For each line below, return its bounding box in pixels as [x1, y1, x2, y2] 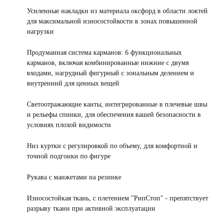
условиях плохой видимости [27, 121, 111, 129]
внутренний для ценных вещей [27, 79, 119, 87]
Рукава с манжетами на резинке [27, 173, 121, 181]
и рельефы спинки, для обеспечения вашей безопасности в [27, 110, 201, 118]
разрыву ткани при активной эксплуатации [27, 204, 155, 212]
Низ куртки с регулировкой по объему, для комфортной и [27, 142, 197, 150]
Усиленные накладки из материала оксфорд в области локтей [27, 7, 208, 15]
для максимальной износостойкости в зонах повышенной [27, 17, 197, 25]
